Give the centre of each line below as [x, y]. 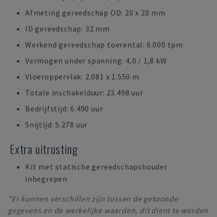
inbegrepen [46, 179]
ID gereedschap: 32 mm [68, 29]
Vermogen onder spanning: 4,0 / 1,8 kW [96, 61]
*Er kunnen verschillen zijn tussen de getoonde [93, 199]
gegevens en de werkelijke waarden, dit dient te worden [108, 210]
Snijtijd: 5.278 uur [57, 124]
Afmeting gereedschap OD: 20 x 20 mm [95, 13]
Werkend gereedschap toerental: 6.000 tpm [104, 45]
